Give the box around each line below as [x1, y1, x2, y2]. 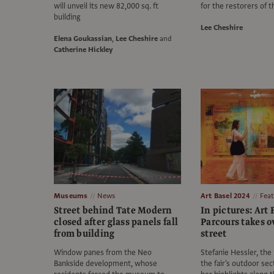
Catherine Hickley [54, 45, 113, 55]
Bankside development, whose [54, 258, 157, 270]
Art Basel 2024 [201, 191, 250, 201]
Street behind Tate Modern [54, 204, 172, 218]
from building [54, 227, 115, 241]
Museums [54, 191, 88, 201]
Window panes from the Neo [54, 247, 152, 259]
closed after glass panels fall [54, 215, 179, 229]
